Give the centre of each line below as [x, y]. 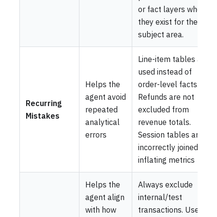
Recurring [44, 103]
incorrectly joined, [169, 147]
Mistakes [43, 116]
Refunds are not [166, 97]
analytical [102, 122]
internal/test [160, 197]
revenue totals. [164, 122]
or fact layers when [172, 9]
